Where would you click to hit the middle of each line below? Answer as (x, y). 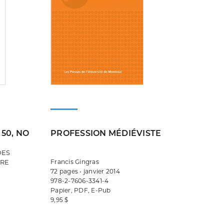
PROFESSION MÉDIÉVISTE (106, 133)
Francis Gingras (75, 161)
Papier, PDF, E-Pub (81, 190)
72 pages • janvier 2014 (85, 171)
